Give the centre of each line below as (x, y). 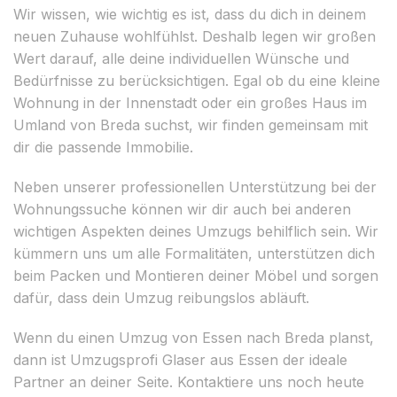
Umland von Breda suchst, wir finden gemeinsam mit (191, 125)
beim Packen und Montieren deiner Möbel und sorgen (196, 275)
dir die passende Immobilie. (103, 147)
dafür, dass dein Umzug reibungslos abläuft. (161, 297)
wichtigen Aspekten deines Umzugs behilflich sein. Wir (196, 231)
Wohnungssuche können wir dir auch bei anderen (182, 209)
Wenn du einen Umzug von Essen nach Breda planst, (194, 337)
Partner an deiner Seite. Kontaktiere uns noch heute (189, 381)
